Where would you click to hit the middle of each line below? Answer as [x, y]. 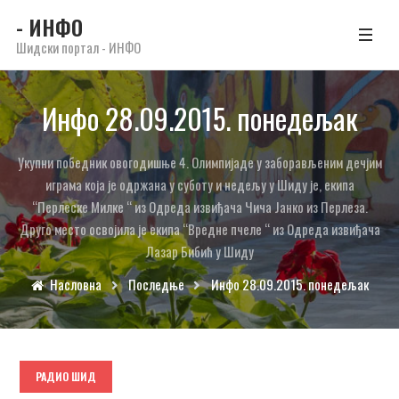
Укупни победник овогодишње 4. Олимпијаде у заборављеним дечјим [199, 162]
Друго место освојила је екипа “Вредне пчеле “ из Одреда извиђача [199, 229]
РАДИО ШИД [66, 376]
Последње [156, 284]
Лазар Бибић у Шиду [199, 251]
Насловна [76, 284]
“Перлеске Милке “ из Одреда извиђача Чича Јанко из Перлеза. [199, 207]
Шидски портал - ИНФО [78, 48]
